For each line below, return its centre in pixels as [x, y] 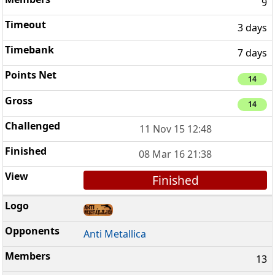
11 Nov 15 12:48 [175, 129]
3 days [252, 28]
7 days [252, 53]
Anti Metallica [115, 234]
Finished [175, 180]
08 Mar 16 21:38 [176, 154]
